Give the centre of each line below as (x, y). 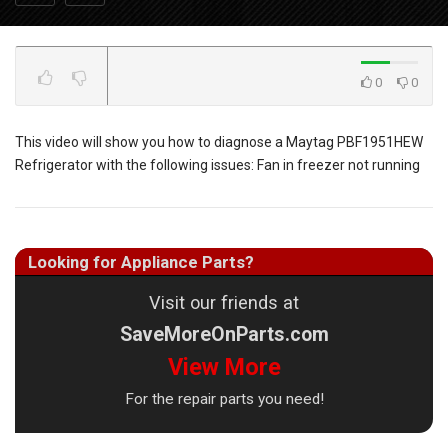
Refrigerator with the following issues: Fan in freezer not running (217, 164)
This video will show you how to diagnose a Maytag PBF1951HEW (219, 141)
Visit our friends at (224, 302)
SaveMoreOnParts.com (224, 334)
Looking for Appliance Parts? (141, 261)
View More (224, 366)
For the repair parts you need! (224, 398)
